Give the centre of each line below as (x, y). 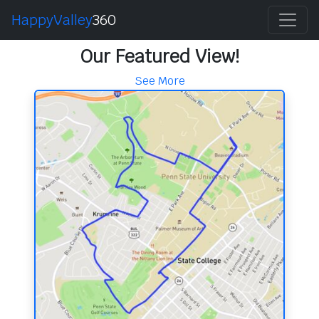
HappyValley (52, 20)
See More (159, 81)
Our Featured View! (159, 56)
